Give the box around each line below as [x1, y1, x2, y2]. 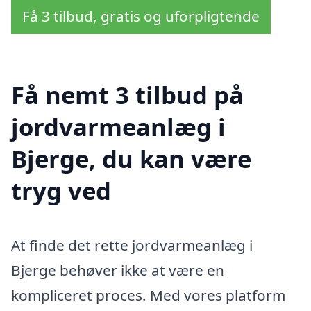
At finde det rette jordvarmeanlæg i [11, 235, 253, 255]
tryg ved [11, 174, 111, 207]
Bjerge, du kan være [11, 142, 251, 175]
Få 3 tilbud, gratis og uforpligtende [22, 6, 260, 26]
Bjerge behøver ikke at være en [11, 260, 224, 280]
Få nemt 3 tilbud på [11, 78, 244, 111]
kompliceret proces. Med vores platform [11, 285, 285, 305]
